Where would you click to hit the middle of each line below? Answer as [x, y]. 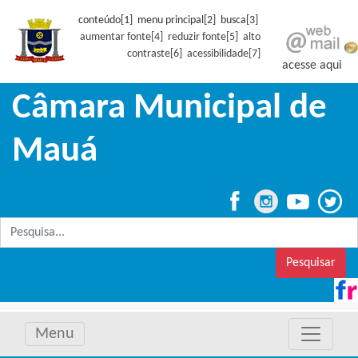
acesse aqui [312, 66]
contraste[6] [154, 54]
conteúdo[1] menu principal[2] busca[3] [169, 20]
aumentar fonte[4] [121, 37]
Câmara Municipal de [169, 108]
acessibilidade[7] [223, 54]
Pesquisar [311, 263]
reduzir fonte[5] [203, 37]
